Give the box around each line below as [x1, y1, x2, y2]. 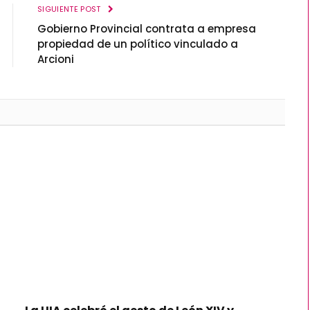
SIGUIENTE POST [37, 3, 103, 15]
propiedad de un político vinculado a [37, 37, 238, 52]
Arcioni [37, 52, 74, 67]
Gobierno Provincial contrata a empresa [37, 21, 256, 37]
